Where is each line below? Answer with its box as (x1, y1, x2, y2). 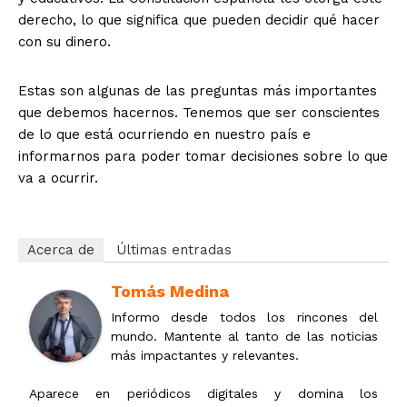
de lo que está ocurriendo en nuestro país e (18, 126, 311, 144)
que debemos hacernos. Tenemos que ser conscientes (18, 104, 380, 122)
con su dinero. (18, 34, 111, 51)
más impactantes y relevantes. (111, 348, 299, 363)
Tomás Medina (111, 282, 229, 302)
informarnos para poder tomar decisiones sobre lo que (18, 148, 388, 165)
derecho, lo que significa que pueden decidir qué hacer (18, 12, 380, 29)
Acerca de (27, 242, 94, 259)
